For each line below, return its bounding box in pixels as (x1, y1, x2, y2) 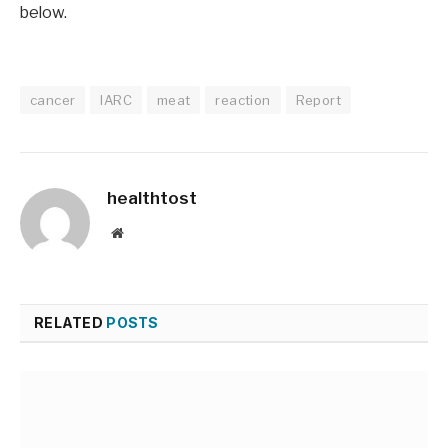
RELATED (34, 313, 107, 331)
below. (20, 3, 67, 23)
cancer (30, 91, 76, 108)
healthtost (107, 187, 197, 208)
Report (295, 91, 341, 108)
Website (122, 224, 167, 239)
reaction (215, 91, 271, 108)
